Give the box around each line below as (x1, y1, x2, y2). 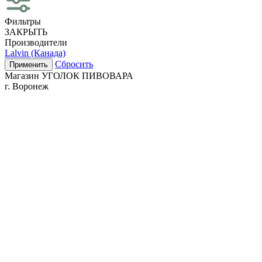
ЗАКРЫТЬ (5, 26, 47, 37)
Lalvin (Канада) (5, 47, 65, 58)
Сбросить (55, 58, 93, 69)
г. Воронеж (5, 81, 49, 91)
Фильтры (5, 16, 41, 26)
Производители (5, 37, 67, 47)
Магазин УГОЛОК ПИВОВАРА (5, 70, 133, 81)
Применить (9, 60, 48, 69)
